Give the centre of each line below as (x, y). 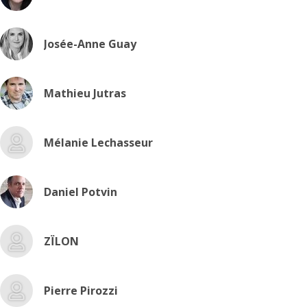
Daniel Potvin (81, 192)
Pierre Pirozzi (81, 291)
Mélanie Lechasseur (98, 143)
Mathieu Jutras (85, 93)
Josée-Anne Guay (90, 44)
